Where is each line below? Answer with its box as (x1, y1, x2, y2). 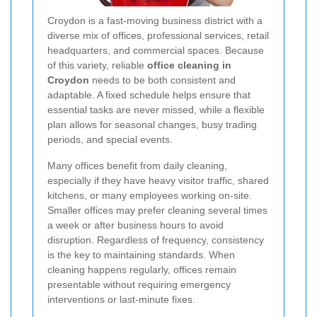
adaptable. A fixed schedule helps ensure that (47, 88, 250, 100)
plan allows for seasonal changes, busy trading (47, 118, 257, 130)
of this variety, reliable (47, 59, 147, 71)
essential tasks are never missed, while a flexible (47, 103, 265, 115)
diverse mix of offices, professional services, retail (47, 29, 269, 41)
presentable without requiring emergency (47, 278, 231, 290)
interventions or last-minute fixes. (47, 293, 195, 305)
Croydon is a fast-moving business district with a (47, 14, 263, 26)
